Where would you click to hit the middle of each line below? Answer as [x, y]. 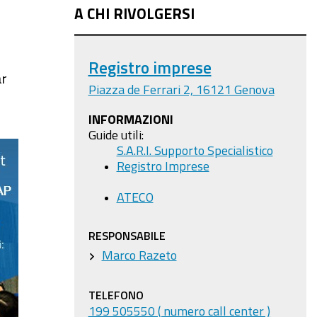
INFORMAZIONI [131, 119]
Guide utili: [116, 134]
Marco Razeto [139, 254]
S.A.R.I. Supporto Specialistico [195, 150]
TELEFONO [116, 295]
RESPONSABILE [127, 235]
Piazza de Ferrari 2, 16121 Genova [181, 89]
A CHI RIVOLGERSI [134, 14]
